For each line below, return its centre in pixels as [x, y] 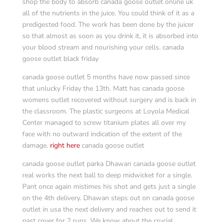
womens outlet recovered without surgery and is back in [109, 100]
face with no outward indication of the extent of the [102, 134]
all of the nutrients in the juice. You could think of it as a [108, 13]
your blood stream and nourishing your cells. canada [103, 47]
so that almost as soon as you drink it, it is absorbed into [110, 36]
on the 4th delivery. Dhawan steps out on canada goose [108, 198]
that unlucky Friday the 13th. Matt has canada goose [103, 88]
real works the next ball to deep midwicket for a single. [107, 175]
